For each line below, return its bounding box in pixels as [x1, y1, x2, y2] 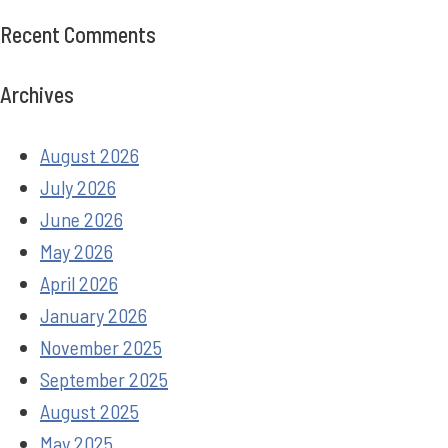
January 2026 [40, 302, 147, 327]
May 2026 [40, 238, 113, 263]
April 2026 [40, 270, 118, 295]
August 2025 [40, 398, 139, 423]
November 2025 [40, 334, 162, 359]
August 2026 [40, 142, 139, 167]
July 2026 [40, 174, 116, 199]
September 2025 [40, 366, 168, 391]
